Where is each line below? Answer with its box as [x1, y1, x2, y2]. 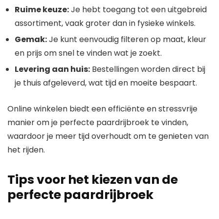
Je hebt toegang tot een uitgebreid [69, 4, 207, 16]
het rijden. [7, 144, 45, 156]
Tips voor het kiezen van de [7, 171, 178, 189]
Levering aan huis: [15, 64, 90, 75]
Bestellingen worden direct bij [90, 64, 205, 75]
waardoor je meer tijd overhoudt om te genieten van [7, 131, 209, 142]
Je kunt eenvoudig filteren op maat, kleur [47, 34, 206, 45]
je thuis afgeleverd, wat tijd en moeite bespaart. [15, 77, 197, 89]
